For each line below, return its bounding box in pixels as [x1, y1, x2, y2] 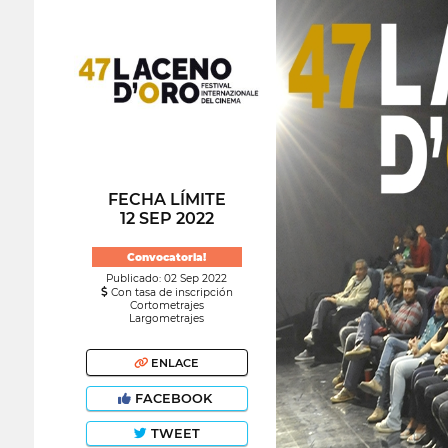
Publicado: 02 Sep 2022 [106, 272, 228, 286]
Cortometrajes [129, 299, 204, 313]
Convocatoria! [127, 250, 207, 264]
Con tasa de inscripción [107, 286, 233, 300]
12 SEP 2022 [119, 208, 214, 228]
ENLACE [148, 355, 200, 370]
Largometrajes [129, 312, 205, 326]
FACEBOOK [130, 391, 216, 407]
